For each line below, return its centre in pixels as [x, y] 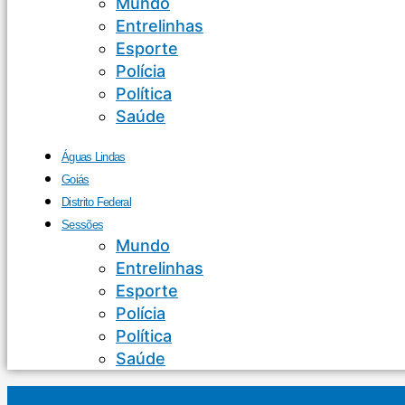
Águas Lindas [94, 157]
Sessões [83, 225]
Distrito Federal [96, 202]
